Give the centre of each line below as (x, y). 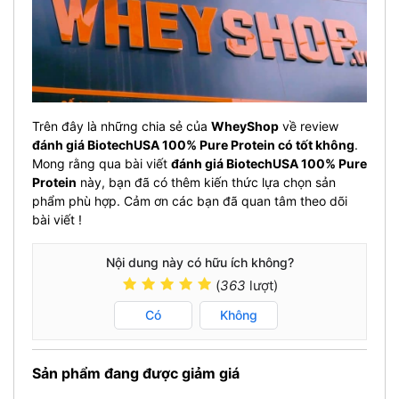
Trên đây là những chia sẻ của (122, 126)
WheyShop (245, 126)
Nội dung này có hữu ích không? (199, 263)
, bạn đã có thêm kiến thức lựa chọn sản (219, 183)
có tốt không (315, 145)
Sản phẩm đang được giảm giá (136, 374)
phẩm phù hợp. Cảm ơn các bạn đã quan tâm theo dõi (190, 201)
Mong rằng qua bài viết (102, 164)
